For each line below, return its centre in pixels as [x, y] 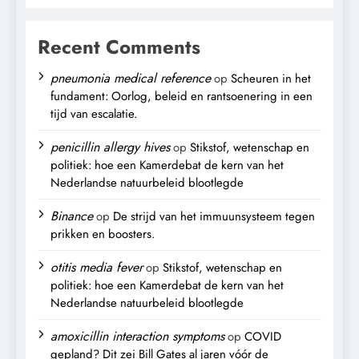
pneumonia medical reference [131, 78]
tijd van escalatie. [94, 113]
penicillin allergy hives [110, 147]
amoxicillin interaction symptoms [137, 336]
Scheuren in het [271, 78]
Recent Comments [119, 46]
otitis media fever [97, 267]
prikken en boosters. [103, 234]
